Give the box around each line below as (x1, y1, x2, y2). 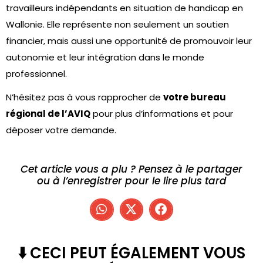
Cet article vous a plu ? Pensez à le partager (21, 162, 242, 176)
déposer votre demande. (6, 124, 116, 136)
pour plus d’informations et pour (90, 107, 233, 120)
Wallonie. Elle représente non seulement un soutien (6, 18, 229, 31)
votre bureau (163, 91, 226, 103)
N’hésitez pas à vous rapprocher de (6, 91, 163, 103)
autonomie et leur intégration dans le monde (6, 51, 204, 63)
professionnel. (6, 68, 69, 80)
